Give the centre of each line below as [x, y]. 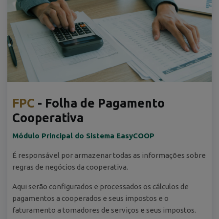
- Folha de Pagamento [100, 103]
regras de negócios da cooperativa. [70, 167]
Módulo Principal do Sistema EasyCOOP [83, 136]
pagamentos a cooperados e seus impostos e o [90, 198]
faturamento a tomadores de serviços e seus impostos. [104, 210]
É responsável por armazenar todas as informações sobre [109, 155]
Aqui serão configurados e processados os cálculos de [100, 187]
